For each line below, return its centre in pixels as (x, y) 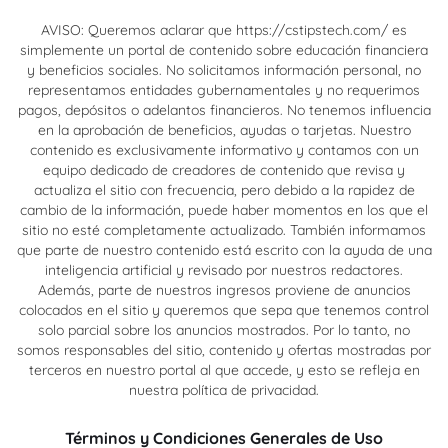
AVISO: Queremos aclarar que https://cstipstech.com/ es (224, 30)
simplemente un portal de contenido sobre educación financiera (224, 50)
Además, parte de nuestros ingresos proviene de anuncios (224, 290)
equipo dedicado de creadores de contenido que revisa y (224, 170)
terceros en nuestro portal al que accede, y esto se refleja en (224, 370)
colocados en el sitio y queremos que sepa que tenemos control (224, 310)
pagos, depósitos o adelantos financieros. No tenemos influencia (224, 110)
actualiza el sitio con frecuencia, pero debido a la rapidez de (224, 190)
